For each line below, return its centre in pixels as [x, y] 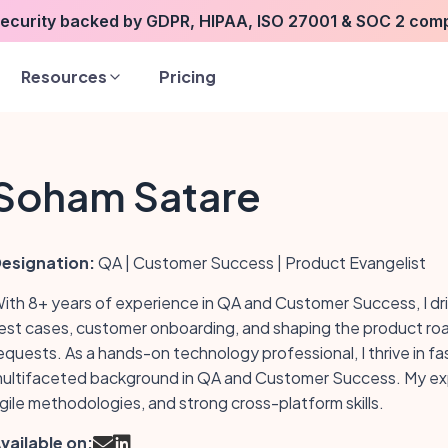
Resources [64, 76]
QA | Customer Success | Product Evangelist [260, 262]
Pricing [187, 76]
